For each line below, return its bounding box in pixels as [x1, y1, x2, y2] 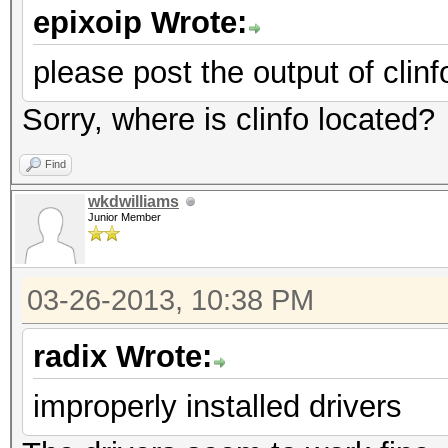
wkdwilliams [88, 193, 179, 210]
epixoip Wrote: [33, 5, 247, 40]
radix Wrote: [33, 339, 212, 374]
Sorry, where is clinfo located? [22, 102, 435, 137]
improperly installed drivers [33, 389, 402, 424]
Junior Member [88, 211, 161, 223]
